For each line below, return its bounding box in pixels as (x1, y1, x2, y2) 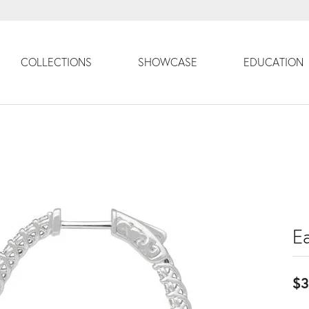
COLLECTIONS (20, 54, 92, 70)
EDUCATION (243, 54, 304, 70)
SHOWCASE (137, 54, 197, 70)
